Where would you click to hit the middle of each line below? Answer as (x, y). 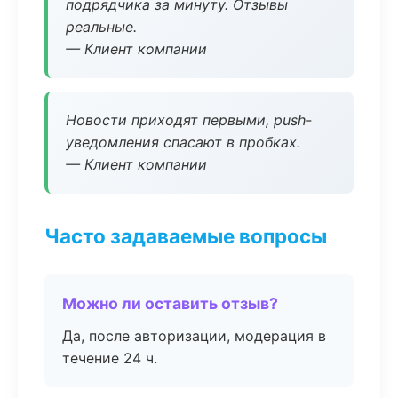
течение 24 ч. (110, 358)
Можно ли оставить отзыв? (170, 303)
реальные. (101, 27)
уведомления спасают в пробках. (183, 142)
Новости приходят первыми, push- (189, 120)
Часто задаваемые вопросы (186, 236)
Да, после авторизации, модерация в (194, 336)
